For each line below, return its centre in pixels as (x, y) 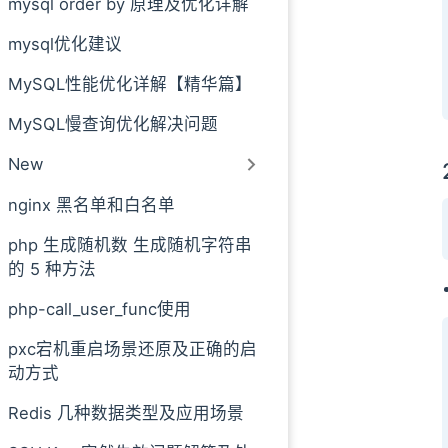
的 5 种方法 (52, 268)
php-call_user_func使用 (99, 308)
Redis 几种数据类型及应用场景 (126, 412)
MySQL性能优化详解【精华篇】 (130, 84)
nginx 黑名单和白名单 (91, 204)
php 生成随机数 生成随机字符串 (130, 244)
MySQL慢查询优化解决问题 (113, 124)
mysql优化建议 (65, 44)
